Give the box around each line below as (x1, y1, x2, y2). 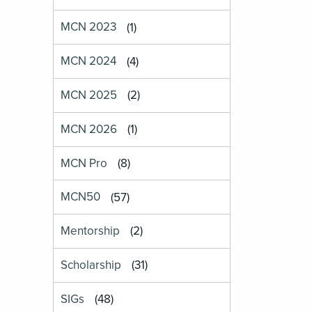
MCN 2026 (61, 122, 118, 137)
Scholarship (61, 258, 122, 273)
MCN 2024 (61, 54, 117, 69)
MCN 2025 (61, 88, 118, 103)
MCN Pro (61, 155, 108, 171)
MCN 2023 (61, 19, 117, 35)
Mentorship (61, 224, 120, 239)
